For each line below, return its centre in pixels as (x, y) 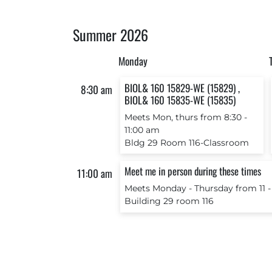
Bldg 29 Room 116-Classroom (186, 143)
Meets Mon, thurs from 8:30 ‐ (185, 117)
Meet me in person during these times (192, 171)
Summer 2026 (110, 35)
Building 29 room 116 (169, 201)
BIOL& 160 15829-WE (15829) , (182, 87)
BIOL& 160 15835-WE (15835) (180, 100)
